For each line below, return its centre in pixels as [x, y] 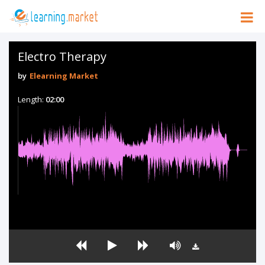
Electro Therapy [62, 56]
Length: [32, 99]
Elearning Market [64, 76]
